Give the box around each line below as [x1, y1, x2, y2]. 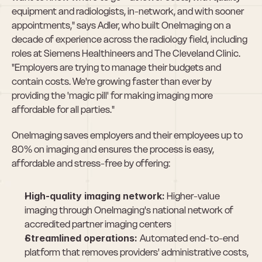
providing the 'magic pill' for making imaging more [12, 89, 213, 101]
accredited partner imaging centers [25, 218, 171, 230]
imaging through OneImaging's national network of [25, 204, 233, 216]
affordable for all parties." [12, 104, 115, 115]
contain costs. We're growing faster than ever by [12, 75, 212, 87]
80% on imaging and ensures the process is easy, [12, 143, 214, 155]
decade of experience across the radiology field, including [12, 33, 247, 45]
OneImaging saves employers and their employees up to [12, 129, 243, 141]
